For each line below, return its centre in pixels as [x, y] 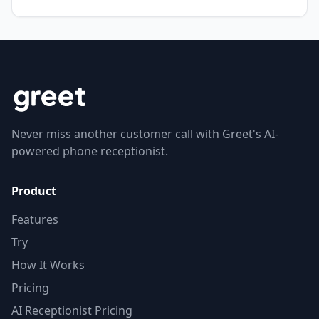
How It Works [48, 265]
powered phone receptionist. [90, 151]
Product [34, 191]
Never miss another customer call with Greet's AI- [145, 134]
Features [35, 219]
